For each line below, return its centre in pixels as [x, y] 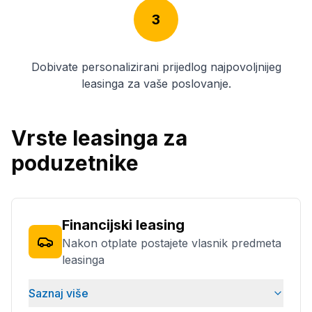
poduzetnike [75, 163]
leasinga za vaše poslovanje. [156, 84]
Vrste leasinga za [99, 138]
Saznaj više [58, 293]
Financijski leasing [123, 225]
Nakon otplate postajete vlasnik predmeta [172, 243]
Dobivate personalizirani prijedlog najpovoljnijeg [156, 67]
